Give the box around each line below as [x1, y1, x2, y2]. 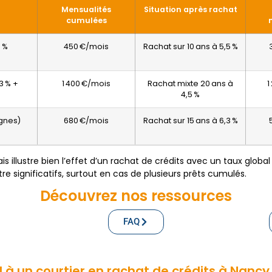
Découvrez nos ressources [40, 186, 232, 206]
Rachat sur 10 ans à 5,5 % [143, 41, 238, 52]
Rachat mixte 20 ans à [148, 78, 234, 89]
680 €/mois [64, 115, 109, 126]
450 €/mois [64, 41, 109, 52]
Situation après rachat [143, 4, 237, 15]
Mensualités [61, 4, 112, 15]
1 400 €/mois [62, 78, 111, 89]
